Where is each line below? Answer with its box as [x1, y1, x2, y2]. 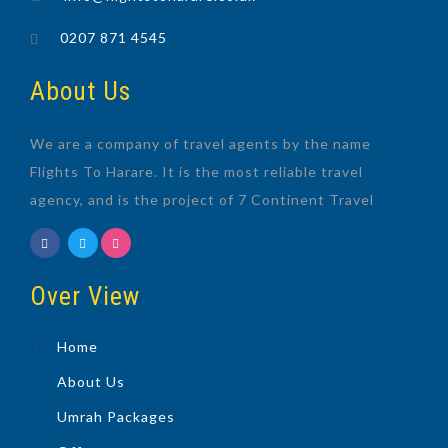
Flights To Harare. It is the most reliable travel [30, 163, 363, 181]
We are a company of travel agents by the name [30, 135, 371, 153]
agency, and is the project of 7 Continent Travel [30, 191, 374, 209]
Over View [30, 281, 140, 312]
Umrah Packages [57, 408, 175, 426]
